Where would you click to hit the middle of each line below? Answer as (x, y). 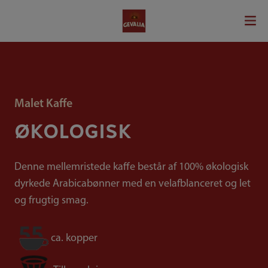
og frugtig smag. (51, 201)
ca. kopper (74, 239)
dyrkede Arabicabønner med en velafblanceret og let (133, 184)
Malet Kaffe (43, 104)
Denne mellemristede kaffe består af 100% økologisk (131, 167)
